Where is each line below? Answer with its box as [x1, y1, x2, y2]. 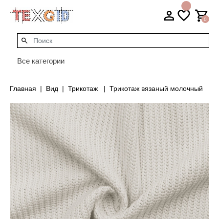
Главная [10, 85, 36, 93]
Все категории [17, 57, 65, 66]
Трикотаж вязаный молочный [109, 85, 203, 93]
